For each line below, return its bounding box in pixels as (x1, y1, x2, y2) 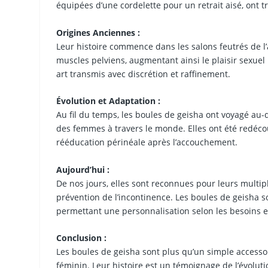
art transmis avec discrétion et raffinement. (56, 68, 231, 80)
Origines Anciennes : (56, 26, 141, 38)
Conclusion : (56, 232, 107, 243)
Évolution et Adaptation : (56, 95, 161, 107)
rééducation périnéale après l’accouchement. (56, 136, 238, 148)
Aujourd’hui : (56, 163, 110, 175)
